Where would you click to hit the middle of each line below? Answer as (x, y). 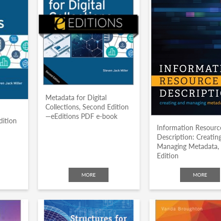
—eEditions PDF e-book (81, 116)
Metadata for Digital (76, 98)
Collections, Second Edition (87, 107)
